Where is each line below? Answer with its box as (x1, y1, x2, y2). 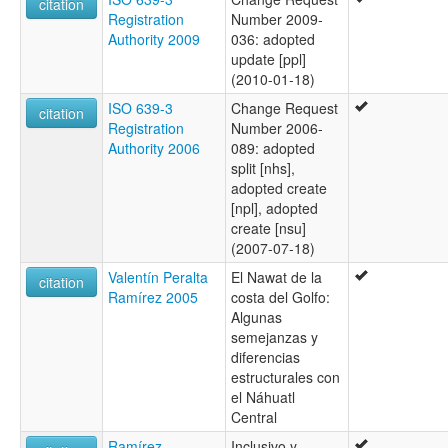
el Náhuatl (231, 386, 295, 407)
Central (231, 406, 277, 427)
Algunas (231, 306, 282, 327)
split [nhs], (231, 157, 295, 178)
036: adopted (231, 28, 315, 49)
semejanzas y (231, 326, 318, 347)
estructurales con (231, 366, 340, 387)
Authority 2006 (108, 137, 200, 158)
